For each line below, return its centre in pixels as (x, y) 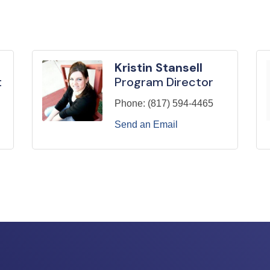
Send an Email (146, 125)
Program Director (164, 82)
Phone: (130, 104)
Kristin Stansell (159, 68)
